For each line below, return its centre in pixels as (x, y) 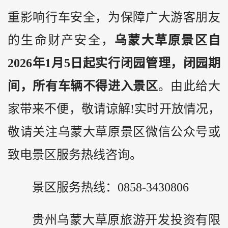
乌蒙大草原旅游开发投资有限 (139, 220)
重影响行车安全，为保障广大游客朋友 (114, 17)
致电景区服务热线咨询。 (75, 154)
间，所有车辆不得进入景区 (83, 86)
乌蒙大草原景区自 (168, 40)
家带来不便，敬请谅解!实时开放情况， (114, 109)
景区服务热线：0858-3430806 (110, 187)
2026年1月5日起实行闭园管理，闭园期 (114, 63)
